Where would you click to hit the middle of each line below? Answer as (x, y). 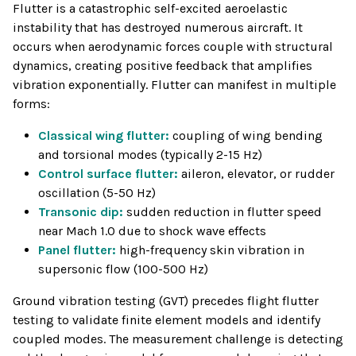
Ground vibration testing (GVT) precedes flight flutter (166, 301)
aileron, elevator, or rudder (256, 174)
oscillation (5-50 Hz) (97, 193)
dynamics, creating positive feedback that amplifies (163, 66)
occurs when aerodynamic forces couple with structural (173, 47)
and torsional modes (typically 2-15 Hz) (150, 155)
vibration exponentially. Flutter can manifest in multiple (174, 85)
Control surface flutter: (108, 174)
